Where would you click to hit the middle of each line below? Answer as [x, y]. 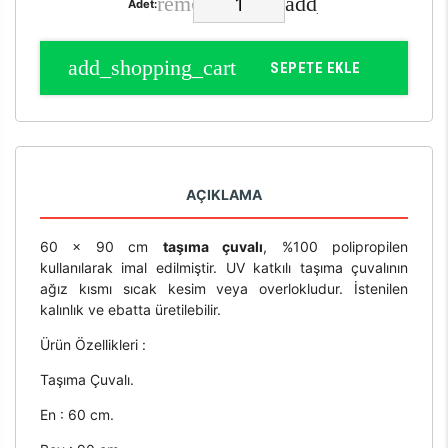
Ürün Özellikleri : [92, 345]
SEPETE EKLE [315, 68]
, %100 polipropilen [336, 247]
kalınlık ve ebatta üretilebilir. [130, 310]
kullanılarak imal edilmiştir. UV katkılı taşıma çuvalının [224, 268]
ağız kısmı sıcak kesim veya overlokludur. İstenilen [224, 289]
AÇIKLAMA [224, 195]
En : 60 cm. [76, 415]
